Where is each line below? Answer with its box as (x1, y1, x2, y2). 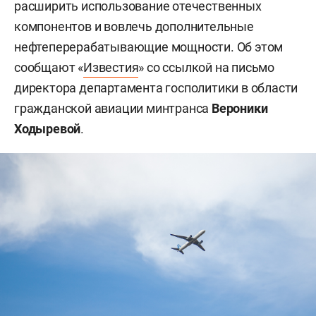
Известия (83, 60, 139, 75)
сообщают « (14, 60, 84, 75)
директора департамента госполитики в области (14, 80, 298, 96)
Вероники (212, 101, 268, 116)
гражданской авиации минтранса (14, 101, 212, 116)
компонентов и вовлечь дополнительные (14, 19, 254, 35)
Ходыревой (14, 121, 81, 137)
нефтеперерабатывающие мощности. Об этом (14, 39, 284, 55)
